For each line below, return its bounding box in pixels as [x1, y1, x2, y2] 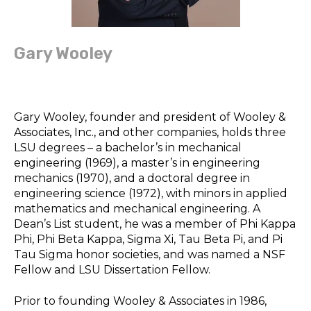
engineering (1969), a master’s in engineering [14, 156, 260, 170]
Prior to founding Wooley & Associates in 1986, [14, 294, 267, 308]
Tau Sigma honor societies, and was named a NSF [14, 248, 285, 262]
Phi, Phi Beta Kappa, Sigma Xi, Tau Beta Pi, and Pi [14, 233, 283, 246]
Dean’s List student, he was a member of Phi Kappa [14, 217, 296, 231]
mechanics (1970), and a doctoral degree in [14, 171, 250, 185]
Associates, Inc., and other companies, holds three [14, 126, 286, 140]
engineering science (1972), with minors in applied [14, 187, 287, 201]
